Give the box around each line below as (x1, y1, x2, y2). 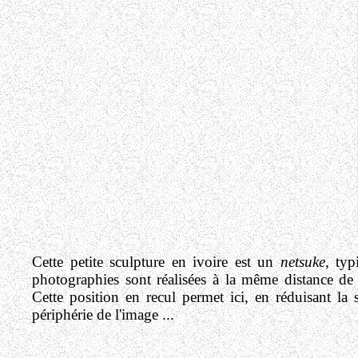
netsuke (280, 253, 325, 270)
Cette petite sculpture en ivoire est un (32, 253, 280, 270)
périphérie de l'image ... (32, 306, 174, 323)
